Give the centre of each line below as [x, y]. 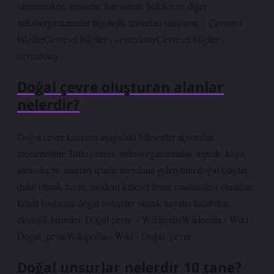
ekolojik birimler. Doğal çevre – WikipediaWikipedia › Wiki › [135, 219]
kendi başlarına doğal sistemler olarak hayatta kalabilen [123, 203]
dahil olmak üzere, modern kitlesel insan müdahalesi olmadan [135, 186]
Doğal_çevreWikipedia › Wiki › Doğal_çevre [104, 236]
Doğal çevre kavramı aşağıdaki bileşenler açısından [116, 137]
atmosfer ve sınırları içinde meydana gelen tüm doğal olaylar [132, 170]
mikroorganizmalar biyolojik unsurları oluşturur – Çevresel [130, 22]
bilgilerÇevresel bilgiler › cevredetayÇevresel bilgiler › [121, 39]
